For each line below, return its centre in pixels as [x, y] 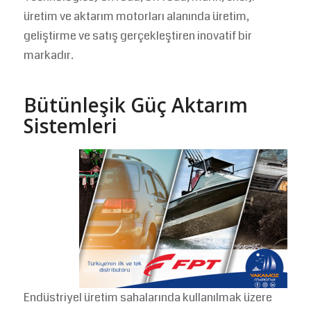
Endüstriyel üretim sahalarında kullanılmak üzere [148, 297]
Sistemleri [70, 126]
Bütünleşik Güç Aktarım [135, 105]
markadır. [48, 56]
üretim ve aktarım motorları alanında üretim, [136, 17]
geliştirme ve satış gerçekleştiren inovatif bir [137, 36]
